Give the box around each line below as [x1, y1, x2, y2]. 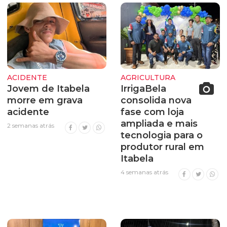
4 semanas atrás [121, 168, 168, 176]
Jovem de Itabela [7, 83, 90, 95]
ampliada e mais [121, 118, 198, 130]
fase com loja [121, 106, 184, 118]
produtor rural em [121, 141, 204, 153]
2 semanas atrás [7, 122, 54, 130]
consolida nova [121, 95, 192, 106]
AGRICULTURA [121, 72, 175, 82]
